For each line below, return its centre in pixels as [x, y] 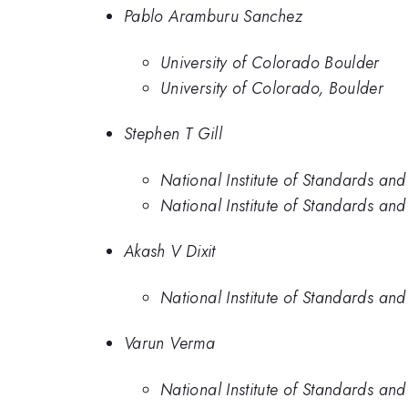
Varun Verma [169, 344]
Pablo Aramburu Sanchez [213, 17]
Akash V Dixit [170, 252]
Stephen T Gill [173, 134]
